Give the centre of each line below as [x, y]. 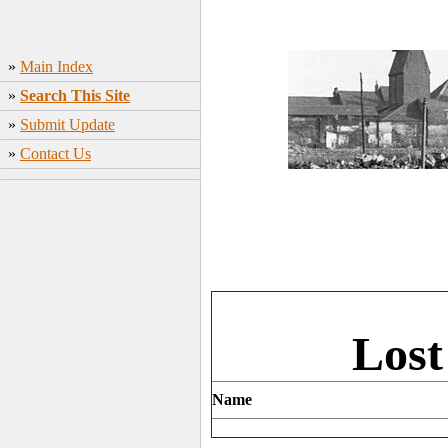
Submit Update [67, 124]
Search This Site [75, 95]
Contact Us [55, 153]
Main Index [56, 66]
